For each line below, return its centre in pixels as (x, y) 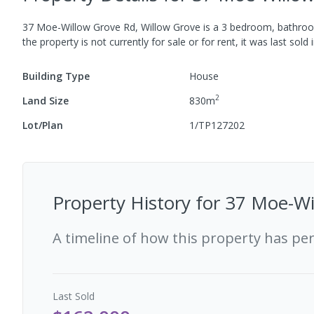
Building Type (56, 76)
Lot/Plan (43, 125)
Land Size (46, 100)
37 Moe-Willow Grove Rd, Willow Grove (111, 27)
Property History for (139, 202)
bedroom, (252, 27)
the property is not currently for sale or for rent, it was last (156, 41)
